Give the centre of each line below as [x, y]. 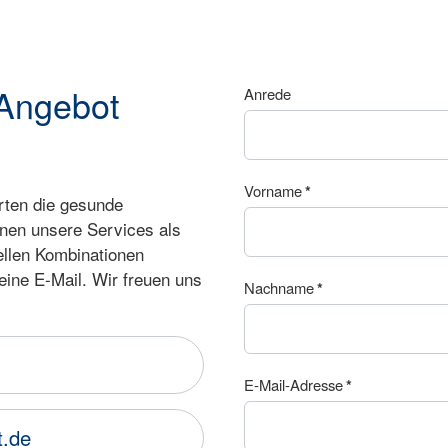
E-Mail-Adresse [293, 385]
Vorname [273, 191]
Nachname [279, 288]
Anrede [267, 94]
